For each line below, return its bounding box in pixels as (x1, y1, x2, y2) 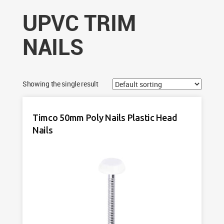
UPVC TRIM (22, 7, 136, 37)
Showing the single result (22, 79, 98, 88)
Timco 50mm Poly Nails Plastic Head (32, 112, 177, 122)
